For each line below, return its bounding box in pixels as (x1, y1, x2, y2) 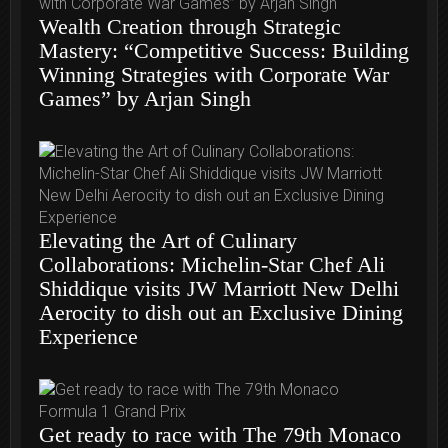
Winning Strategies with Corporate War (39, 62, 389, 88)
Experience (39, 324, 138, 350)
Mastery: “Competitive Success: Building (39, 38, 409, 64)
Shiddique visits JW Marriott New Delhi (39, 276, 399, 302)
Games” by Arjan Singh (39, 86, 251, 112)
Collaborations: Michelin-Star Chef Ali (39, 252, 385, 278)
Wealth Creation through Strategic (39, 14, 341, 40)
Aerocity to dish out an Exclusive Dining (39, 300, 403, 326)
